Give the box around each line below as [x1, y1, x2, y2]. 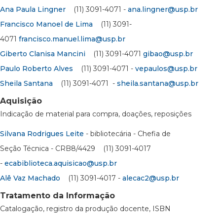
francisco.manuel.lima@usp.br [19, 34, 125, 43]
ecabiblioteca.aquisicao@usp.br [4, 158, 117, 168]
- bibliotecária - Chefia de [84, 129, 171, 138]
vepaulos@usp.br [135, 64, 197, 73]
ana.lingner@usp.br [128, 4, 198, 14]
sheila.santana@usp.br [117, 78, 198, 88]
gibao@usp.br [143, 49, 193, 58]
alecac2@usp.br [122, 173, 179, 183]
